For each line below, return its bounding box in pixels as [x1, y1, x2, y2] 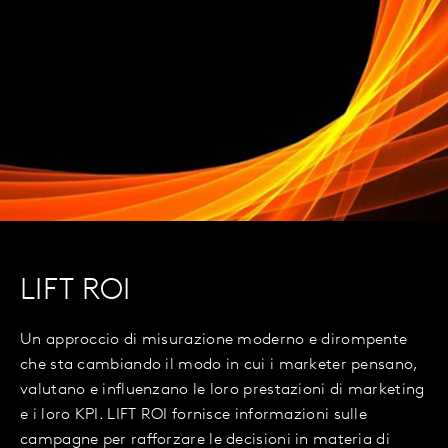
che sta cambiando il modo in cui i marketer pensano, [20, 357, 418, 374]
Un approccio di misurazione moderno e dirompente [20, 332, 408, 349]
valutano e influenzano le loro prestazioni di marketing [20, 382, 425, 399]
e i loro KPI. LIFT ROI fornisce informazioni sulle [20, 407, 367, 424]
